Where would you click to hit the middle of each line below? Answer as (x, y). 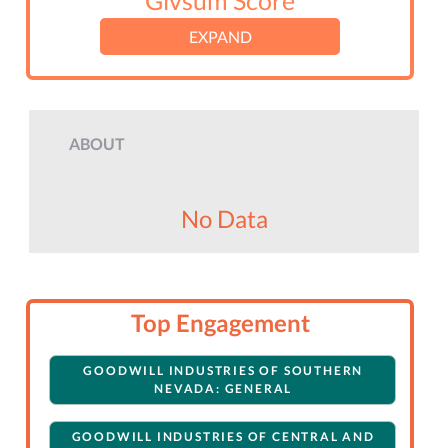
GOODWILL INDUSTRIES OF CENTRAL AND (223, 437)
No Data (224, 219)
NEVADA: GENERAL (223, 389)
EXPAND (220, 37)
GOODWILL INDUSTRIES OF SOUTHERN (223, 371)
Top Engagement (220, 323)
